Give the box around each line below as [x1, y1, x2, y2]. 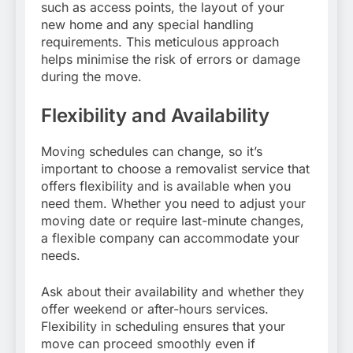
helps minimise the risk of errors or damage [41, 50, 300, 67]
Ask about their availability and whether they [41, 283, 304, 299]
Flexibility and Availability [41, 103, 269, 127]
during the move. [41, 68, 142, 84]
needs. [41, 247, 80, 263]
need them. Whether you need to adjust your [41, 195, 306, 211]
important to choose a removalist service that [41, 160, 310, 176]
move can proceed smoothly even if [41, 335, 255, 351]
